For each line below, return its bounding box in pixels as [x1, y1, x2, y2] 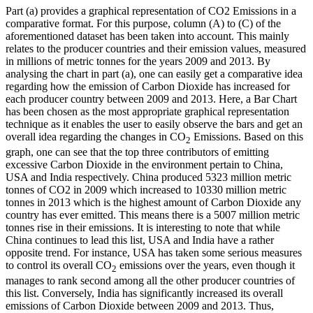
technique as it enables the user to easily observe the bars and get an [6, 117, 303, 130]
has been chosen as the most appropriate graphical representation [6, 105, 289, 117]
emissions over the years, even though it [117, 259, 295, 272]
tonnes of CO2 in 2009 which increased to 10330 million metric [6, 184, 286, 196]
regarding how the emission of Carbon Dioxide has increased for [6, 80, 290, 92]
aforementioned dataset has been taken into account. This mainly [6, 29, 289, 42]
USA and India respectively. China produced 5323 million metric [6, 171, 291, 184]
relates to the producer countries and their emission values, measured [6, 42, 306, 54]
